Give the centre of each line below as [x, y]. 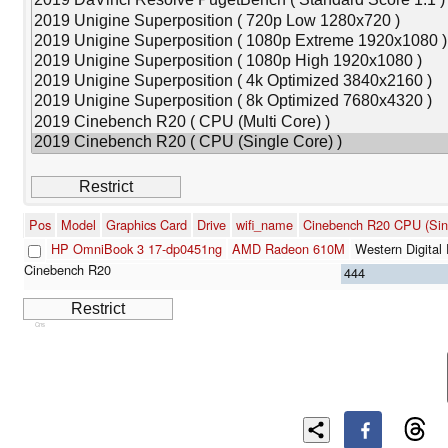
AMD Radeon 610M [288, 249]
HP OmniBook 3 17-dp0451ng [136, 249]
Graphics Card [146, 225]
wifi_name [264, 225]
